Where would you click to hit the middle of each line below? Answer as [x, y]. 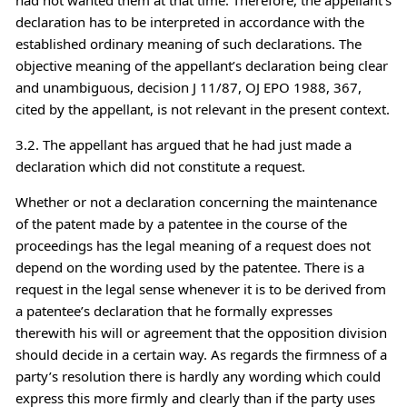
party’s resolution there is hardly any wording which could [198, 376]
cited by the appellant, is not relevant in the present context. [202, 109]
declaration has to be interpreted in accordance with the [189, 21]
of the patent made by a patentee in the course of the [181, 223]
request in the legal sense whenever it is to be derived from [200, 288]
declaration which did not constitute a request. [160, 166]
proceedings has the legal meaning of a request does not [193, 245]
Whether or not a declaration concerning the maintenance [196, 201]
